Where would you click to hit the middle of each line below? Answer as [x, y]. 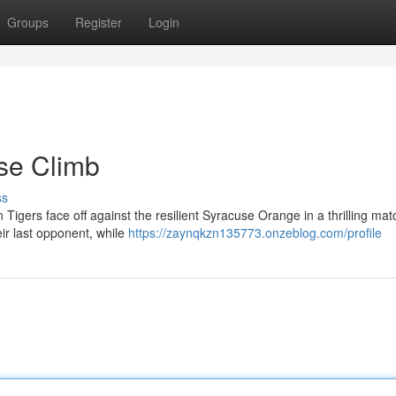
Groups [28, 22]
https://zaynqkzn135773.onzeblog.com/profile [255, 232]
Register [99, 22]
